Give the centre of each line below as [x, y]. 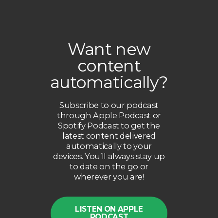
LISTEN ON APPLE [109, 209]
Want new [109, 49]
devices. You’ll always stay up [109, 156]
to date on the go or [109, 166]
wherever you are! [109, 176]
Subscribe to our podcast [109, 105]
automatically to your [109, 146]
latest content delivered [109, 136]
